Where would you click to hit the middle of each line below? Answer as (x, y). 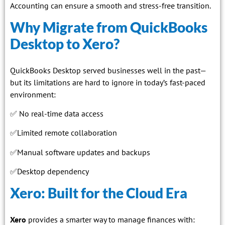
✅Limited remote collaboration (64, 133)
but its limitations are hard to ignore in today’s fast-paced (108, 82)
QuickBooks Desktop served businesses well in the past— (108, 70)
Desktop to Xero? (65, 43)
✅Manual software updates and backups (80, 152)
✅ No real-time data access (57, 114)
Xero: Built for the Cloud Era (99, 193)
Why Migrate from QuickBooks (109, 27)
